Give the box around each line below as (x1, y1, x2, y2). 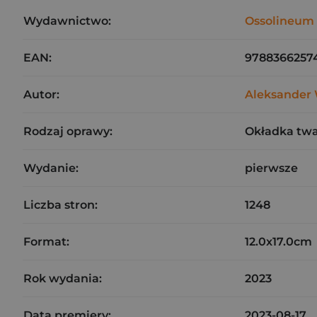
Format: (23, 235, 69, 248)
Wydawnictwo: (23, 14, 111, 28)
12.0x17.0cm (245, 235, 312, 248)
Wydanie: (23, 161, 79, 175)
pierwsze (245, 161, 298, 175)
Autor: (23, 88, 59, 101)
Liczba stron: (23, 198, 98, 212)
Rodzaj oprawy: (23, 125, 113, 138)
